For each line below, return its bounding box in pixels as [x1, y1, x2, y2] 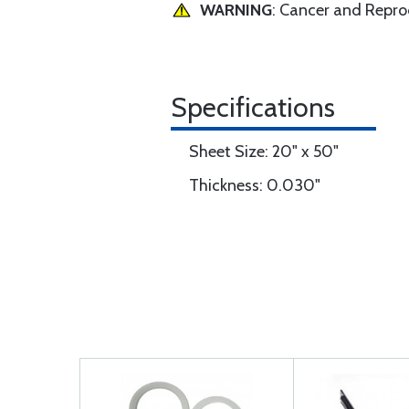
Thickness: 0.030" [189, 175, 320, 195]
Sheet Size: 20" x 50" [189, 142, 339, 162]
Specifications [171, 90, 335, 124]
